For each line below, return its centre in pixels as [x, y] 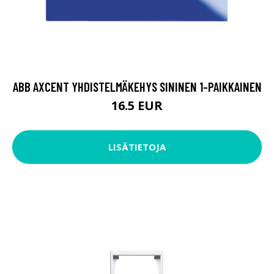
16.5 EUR [137, 105]
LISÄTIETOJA [137, 147]
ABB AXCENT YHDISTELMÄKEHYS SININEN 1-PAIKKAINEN [137, 86]
